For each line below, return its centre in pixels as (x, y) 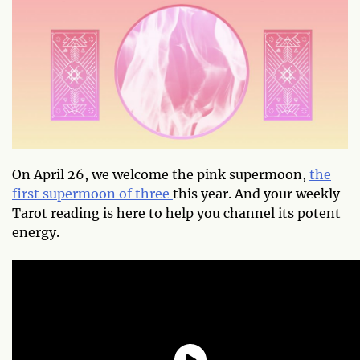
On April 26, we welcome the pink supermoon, (161, 174)
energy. (36, 232)
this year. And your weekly (256, 194)
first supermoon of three (92, 194)
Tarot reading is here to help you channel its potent (176, 213)
